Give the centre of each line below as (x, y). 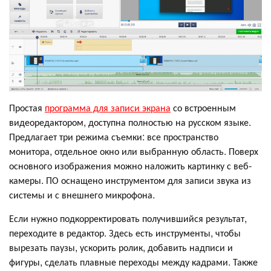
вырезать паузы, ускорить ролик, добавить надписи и (121, 247)
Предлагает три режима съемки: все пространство (114, 137)
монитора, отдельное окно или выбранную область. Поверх (134, 151)
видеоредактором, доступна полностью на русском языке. (130, 122)
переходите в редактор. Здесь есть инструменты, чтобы (125, 233)
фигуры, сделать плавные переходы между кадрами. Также (133, 262)
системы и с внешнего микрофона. (82, 195)
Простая (27, 108)
